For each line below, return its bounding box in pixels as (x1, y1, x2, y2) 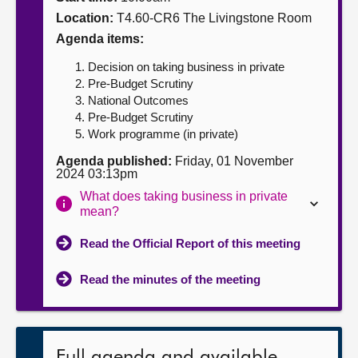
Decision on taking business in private (88, 60, 284, 74)
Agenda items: (56, 32, 144, 46)
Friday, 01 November (172, 154, 293, 168)
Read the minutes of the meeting (80, 272, 261, 286)
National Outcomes (88, 93, 189, 107)
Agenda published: (56, 154, 172, 168)
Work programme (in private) (88, 127, 238, 141)
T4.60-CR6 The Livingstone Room (113, 11, 312, 25)
